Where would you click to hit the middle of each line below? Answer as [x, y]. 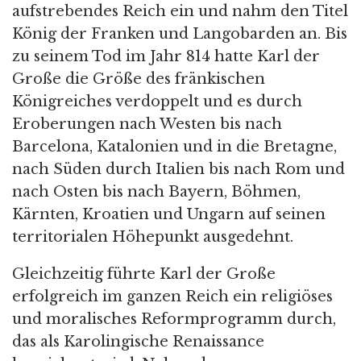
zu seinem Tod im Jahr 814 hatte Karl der [166, 56]
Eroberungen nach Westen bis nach [147, 124]
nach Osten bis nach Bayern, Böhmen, [156, 191]
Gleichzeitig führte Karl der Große [144, 274]
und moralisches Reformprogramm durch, [174, 319]
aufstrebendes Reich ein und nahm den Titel [180, 11]
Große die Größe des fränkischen [139, 79]
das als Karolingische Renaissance [138, 341]
